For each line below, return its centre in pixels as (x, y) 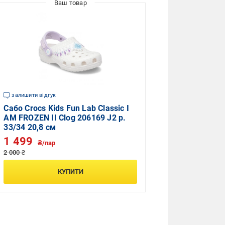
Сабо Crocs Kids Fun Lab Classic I (66, 108)
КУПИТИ (70, 172)
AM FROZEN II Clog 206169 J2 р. (65, 118)
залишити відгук (34, 95)
